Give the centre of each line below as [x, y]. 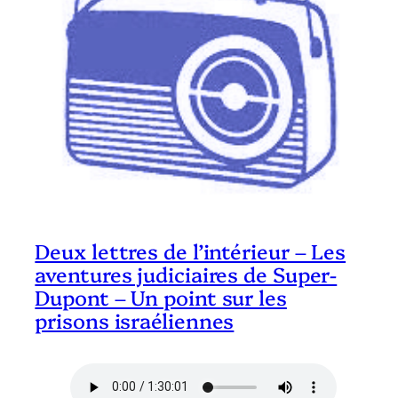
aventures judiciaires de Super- [186, 274]
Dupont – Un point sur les [161, 297]
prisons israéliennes [135, 320]
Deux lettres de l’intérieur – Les [191, 251]
